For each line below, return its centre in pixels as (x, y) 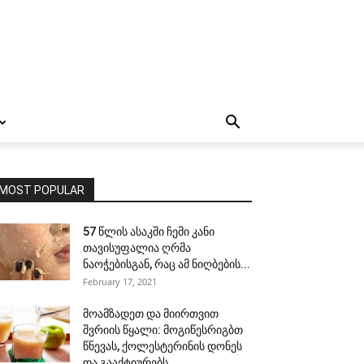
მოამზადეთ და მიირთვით (151, 314)
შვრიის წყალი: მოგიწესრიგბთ (163, 330)
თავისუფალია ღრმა (137, 248)
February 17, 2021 (120, 282)
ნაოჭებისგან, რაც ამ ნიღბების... (167, 264)
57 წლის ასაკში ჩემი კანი (149, 232)
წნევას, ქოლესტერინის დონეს (162, 346)
